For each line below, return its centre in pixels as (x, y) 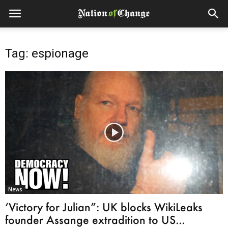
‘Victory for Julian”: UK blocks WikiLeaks (104, 207)
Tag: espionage (47, 53)
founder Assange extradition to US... (95, 219)
